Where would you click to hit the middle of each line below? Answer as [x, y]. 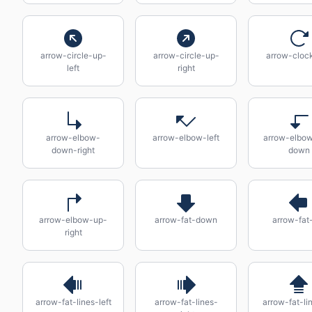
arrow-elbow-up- [73, 220]
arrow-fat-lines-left [73, 302]
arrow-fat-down [186, 220]
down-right [73, 150]
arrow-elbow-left [186, 138]
